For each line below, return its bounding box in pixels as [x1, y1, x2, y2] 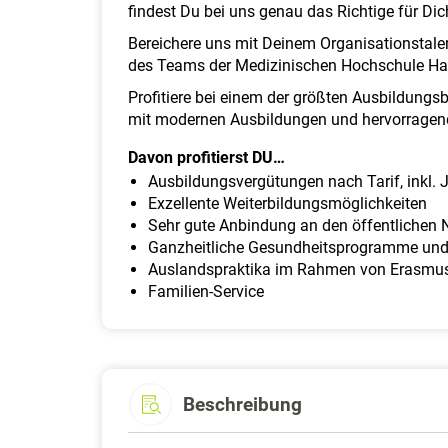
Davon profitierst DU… [128, 148, 285, 167]
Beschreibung [183, 392, 302, 416]
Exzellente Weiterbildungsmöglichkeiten [148, 194, 427, 213]
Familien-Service [148, 282, 264, 301]
